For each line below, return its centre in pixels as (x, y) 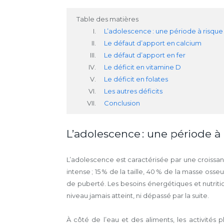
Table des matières (107, 19)
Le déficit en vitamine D (142, 67)
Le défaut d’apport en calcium (153, 43)
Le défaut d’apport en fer (145, 55)
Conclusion (122, 103)
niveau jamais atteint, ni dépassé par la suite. (138, 196)
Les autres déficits (133, 91)
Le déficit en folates (136, 79)
